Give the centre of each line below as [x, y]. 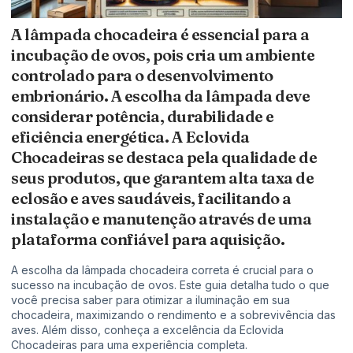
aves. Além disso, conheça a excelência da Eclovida [147, 330]
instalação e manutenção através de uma [161, 219]
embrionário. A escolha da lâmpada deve [160, 96]
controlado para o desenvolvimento [142, 76]
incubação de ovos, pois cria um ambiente [163, 55]
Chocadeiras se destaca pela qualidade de [164, 158]
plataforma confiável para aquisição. [148, 240]
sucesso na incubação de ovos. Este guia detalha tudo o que [170, 285]
